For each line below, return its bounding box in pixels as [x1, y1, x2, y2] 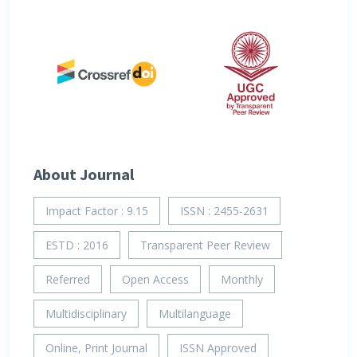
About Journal [33, 164, 134, 185]
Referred [45, 272, 90, 288]
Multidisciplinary [45, 306, 127, 322]
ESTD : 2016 [45, 237, 108, 253]
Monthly [221, 272, 263, 288]
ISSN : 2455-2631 [180, 203, 269, 219]
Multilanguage [159, 306, 231, 322]
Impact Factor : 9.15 [45, 203, 148, 219]
